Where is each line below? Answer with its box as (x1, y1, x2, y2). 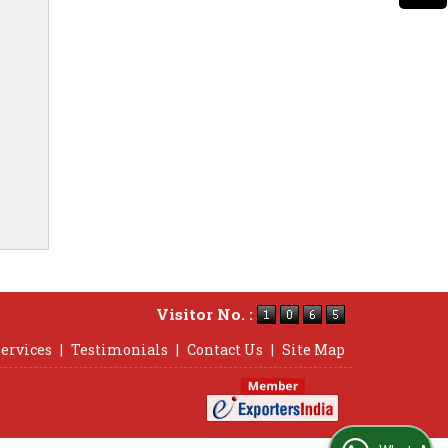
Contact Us (187, 339, 263, 359)
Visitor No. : (156, 304, 257, 324)
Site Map (282, 339, 345, 359)
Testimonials (71, 339, 168, 359)
